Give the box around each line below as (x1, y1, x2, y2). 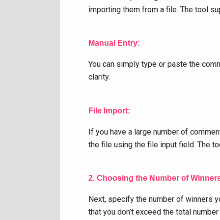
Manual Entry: (88, 39, 140, 48)
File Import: (88, 106, 130, 115)
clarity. (88, 72, 110, 82)
